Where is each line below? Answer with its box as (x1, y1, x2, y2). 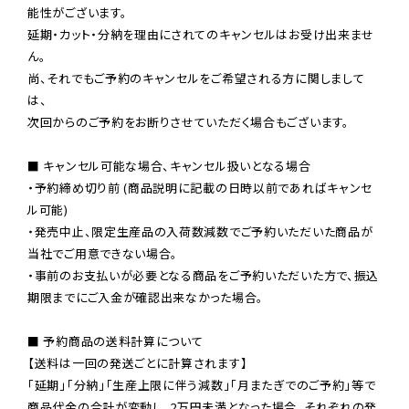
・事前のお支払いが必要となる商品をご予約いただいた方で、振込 (27, 266, 379, 284)
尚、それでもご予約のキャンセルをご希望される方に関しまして (27, 68, 365, 87)
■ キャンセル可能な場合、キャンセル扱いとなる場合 (27, 156, 311, 174)
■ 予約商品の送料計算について (27, 331, 204, 350)
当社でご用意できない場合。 (27, 244, 179, 262)
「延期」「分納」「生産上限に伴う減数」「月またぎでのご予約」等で (27, 375, 376, 393)
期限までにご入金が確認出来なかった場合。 (27, 288, 264, 306)
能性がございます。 (27, 3, 128, 21)
